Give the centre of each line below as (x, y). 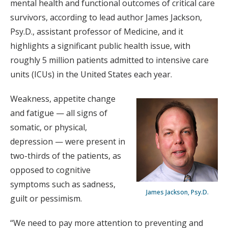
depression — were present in (68, 141)
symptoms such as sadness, (63, 184)
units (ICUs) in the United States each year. (91, 74)
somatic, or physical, (49, 127)
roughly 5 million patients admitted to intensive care (109, 60)
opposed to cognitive (50, 170)
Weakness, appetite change (63, 98)
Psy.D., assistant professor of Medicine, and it (97, 31)
